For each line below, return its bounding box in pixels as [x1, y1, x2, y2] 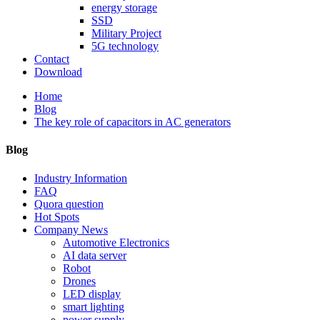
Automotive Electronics [63, 236, 169, 249]
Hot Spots [34, 210, 79, 223]
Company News [34, 223, 108, 236]
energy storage [91, 1, 157, 14]
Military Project [91, 27, 161, 39]
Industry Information [34, 171, 127, 184]
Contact [34, 53, 69, 65]
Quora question [34, 197, 104, 210]
